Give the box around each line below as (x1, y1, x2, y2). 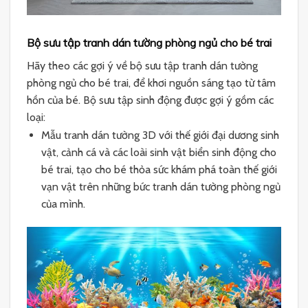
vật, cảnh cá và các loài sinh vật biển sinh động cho (41, 146, 276, 159)
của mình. (41, 197, 85, 211)
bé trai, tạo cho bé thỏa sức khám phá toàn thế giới (41, 163, 277, 177)
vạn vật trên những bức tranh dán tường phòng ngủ (41, 180, 280, 194)
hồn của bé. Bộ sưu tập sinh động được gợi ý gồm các (27, 93, 274, 107)
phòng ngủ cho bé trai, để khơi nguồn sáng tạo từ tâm (27, 76, 276, 89)
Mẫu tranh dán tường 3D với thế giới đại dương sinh (41, 129, 279, 142)
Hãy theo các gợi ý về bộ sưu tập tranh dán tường (27, 58, 258, 72)
